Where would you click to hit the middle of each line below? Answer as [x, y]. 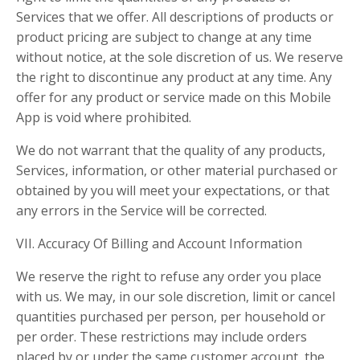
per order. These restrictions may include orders [162, 337]
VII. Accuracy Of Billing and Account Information [159, 243]
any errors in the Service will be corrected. [141, 211]
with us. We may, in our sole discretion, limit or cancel [176, 297]
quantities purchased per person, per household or [171, 317]
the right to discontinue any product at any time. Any [174, 77]
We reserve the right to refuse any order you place [169, 276]
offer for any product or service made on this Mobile [174, 97]
